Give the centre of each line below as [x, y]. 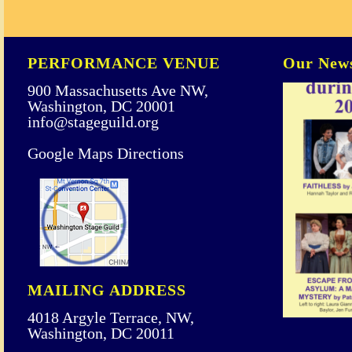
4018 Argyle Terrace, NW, [111, 317]
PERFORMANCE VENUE [124, 63]
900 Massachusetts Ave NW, [118, 90]
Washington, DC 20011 [101, 333]
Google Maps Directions [106, 153]
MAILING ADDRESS [107, 290]
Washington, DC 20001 [101, 106]
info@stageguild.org [93, 122]
